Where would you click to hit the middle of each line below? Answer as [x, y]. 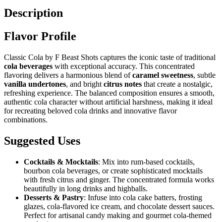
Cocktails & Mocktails [61, 162]
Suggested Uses [42, 140]
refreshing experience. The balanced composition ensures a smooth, [109, 93]
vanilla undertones [35, 84]
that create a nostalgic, [177, 84]
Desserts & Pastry [54, 197]
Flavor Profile [40, 36]
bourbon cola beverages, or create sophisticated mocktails [113, 170]
